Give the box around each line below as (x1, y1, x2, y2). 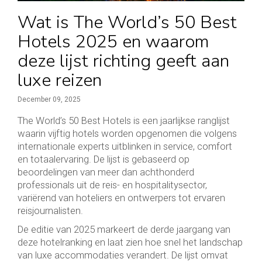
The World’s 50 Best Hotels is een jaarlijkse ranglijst (18, 114, 230, 126)
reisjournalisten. (18, 204, 83, 216)
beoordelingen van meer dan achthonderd (18, 166, 194, 178)
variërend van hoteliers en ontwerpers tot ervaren (18, 191, 225, 204)
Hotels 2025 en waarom (18, 29, 209, 54)
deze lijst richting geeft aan (18, 48, 229, 73)
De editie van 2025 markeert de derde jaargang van (18, 223, 230, 235)
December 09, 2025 (18, 95, 81, 104)
